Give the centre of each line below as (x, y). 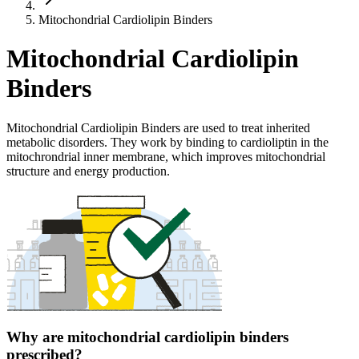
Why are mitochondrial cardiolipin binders (147, 337)
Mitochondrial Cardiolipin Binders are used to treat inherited (158, 127)
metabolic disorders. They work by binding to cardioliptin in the (167, 142)
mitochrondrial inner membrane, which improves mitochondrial (166, 156)
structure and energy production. (88, 171)
